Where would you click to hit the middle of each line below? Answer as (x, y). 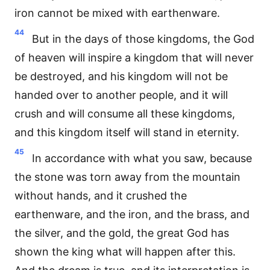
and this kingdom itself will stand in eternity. (127, 132)
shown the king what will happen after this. (125, 252)
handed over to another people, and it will (121, 95)
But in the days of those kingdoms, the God (143, 39)
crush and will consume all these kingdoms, (125, 114)
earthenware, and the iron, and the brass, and (132, 214)
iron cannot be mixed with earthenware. (117, 13)
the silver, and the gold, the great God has (122, 233)
